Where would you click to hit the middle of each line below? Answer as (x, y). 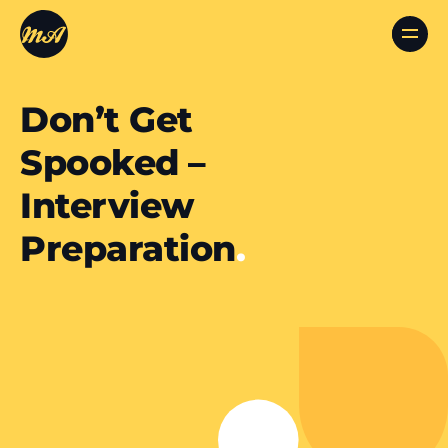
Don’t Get (106, 119)
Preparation (128, 248)
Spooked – (113, 162)
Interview (107, 205)
